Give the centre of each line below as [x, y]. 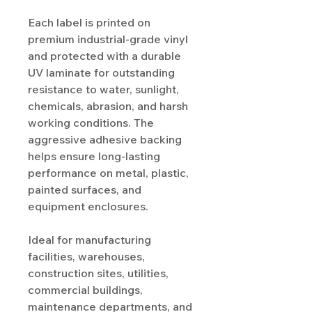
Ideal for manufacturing [89, 240]
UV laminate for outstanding [101, 73]
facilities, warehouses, [86, 257]
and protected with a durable [104, 56]
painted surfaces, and [85, 190]
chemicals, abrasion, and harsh [108, 106]
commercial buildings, [85, 290]
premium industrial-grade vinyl [108, 39]
